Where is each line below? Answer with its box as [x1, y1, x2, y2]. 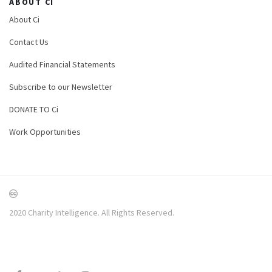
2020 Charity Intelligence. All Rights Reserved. [9, 206, 174, 218]
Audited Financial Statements [9, 58, 115, 70]
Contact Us [9, 36, 49, 47]
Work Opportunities [9, 126, 81, 137]
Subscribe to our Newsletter [9, 81, 112, 92]
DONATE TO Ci [9, 103, 58, 115]
